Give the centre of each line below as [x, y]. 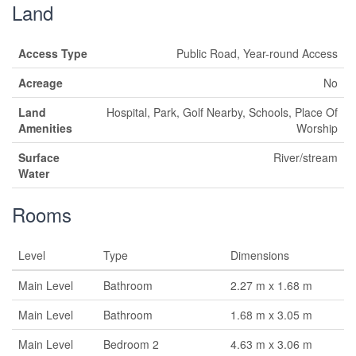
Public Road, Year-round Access [257, 54]
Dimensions [260, 255]
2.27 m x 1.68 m [271, 286]
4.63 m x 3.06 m [271, 344]
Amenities [45, 128]
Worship [317, 128]
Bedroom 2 [131, 344]
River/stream [306, 158]
